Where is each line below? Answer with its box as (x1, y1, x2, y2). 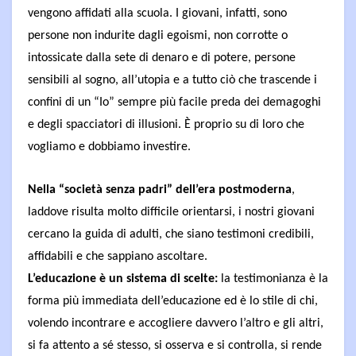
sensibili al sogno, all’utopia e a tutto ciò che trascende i (28, 73, 317, 87)
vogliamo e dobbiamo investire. (28, 140, 191, 153)
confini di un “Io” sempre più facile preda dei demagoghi (28, 95, 321, 109)
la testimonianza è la (221, 272, 328, 285)
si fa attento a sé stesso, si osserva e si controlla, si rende (28, 339, 322, 352)
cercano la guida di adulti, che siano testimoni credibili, (28, 227, 314, 241)
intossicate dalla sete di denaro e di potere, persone (28, 51, 296, 64)
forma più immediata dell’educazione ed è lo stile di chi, (28, 294, 318, 308)
